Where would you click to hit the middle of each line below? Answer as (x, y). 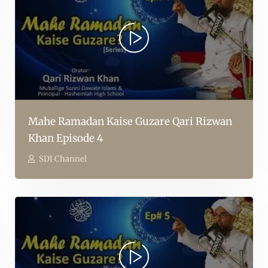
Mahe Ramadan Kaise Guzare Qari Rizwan (130, 122)
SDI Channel (63, 159)
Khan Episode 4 (66, 138)
